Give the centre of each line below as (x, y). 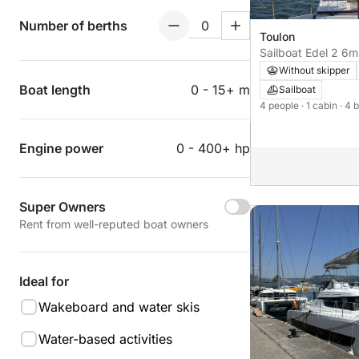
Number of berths (73, 26)
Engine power (61, 148)
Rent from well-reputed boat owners (114, 224)
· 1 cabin (321, 105)
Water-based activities (105, 339)
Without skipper (315, 70)
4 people (280, 105)
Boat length (55, 90)
